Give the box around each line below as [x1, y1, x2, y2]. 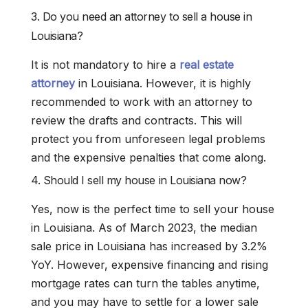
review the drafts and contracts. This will [31, 113, 242, 128]
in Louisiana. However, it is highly [75, 76, 251, 91]
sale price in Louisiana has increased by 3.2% [31, 239, 267, 254]
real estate [179, 58, 234, 72]
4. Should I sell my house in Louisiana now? [31, 173, 247, 188]
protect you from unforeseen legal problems [31, 132, 265, 146]
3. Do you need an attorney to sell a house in [31, 10, 252, 24]
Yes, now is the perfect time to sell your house [31, 202, 274, 217]
